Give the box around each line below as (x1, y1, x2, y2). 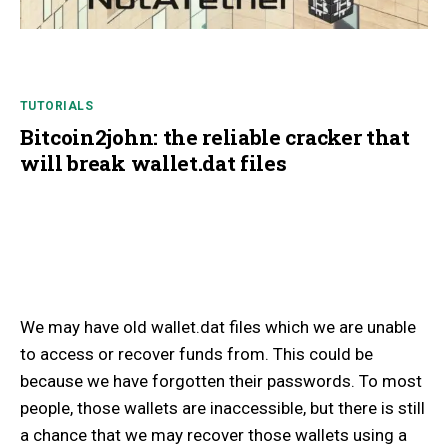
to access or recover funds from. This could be (20, 344, 373, 365)
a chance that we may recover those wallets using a (20, 425, 407, 446)
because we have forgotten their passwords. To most (20, 371, 422, 392)
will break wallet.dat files (20, 149, 287, 178)
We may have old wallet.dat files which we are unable (20, 317, 416, 338)
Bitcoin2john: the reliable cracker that (20, 123, 410, 152)
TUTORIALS (20, 99, 93, 114)
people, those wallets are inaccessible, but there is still (20, 398, 425, 419)
